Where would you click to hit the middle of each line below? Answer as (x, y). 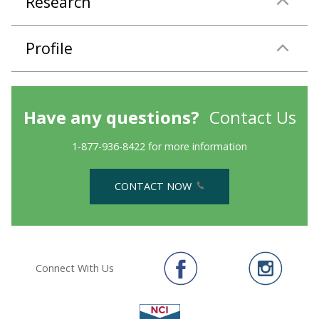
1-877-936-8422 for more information (159, 146)
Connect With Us (74, 268)
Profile (49, 48)
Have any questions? (111, 117)
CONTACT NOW (155, 186)
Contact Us (252, 117)
